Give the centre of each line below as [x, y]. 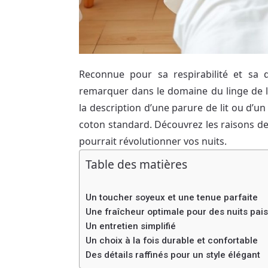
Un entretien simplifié [131, 226]
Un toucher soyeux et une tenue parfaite [172, 197]
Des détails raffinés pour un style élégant [173, 255]
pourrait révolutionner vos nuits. [153, 141]
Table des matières [136, 164]
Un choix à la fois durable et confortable [172, 240]
